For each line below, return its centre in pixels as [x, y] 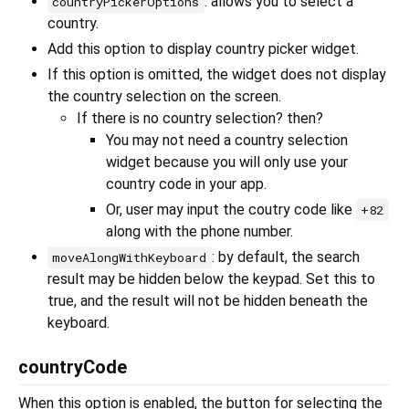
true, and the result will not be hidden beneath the [208, 301]
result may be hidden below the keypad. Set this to [211, 279]
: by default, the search [285, 257]
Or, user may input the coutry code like [231, 210]
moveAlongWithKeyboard [130, 258]
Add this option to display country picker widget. [203, 49]
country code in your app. [186, 184]
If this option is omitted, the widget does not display [217, 75]
